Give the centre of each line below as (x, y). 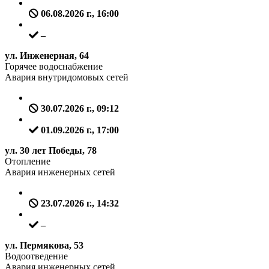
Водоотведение (36, 256)
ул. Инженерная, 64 (47, 56)
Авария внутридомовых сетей (67, 77)
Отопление (28, 162)
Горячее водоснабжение (54, 67)
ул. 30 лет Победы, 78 (51, 151)
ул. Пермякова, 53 (44, 246)
